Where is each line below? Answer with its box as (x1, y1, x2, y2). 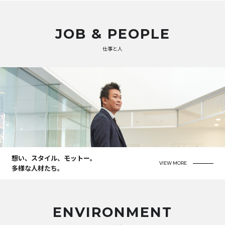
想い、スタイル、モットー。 (12, 153, 97, 163)
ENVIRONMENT (53, 204, 172, 221)
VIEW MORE (159, 160, 187, 166)
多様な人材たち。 (12, 163, 64, 173)
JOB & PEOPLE (55, 25, 170, 42)
